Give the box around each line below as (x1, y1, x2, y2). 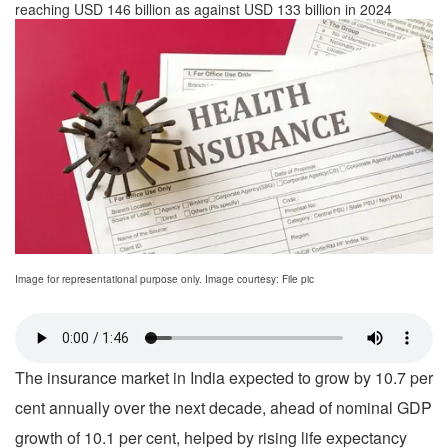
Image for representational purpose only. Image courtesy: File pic (15, 272, 314, 287)
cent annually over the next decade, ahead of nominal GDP (15, 396, 432, 420)
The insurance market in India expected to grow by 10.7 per (15, 366, 433, 390)
